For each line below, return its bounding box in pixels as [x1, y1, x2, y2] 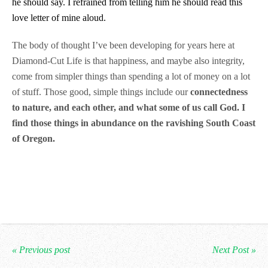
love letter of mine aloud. [12, 13, 111, 23]
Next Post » [212, 245, 256, 255]
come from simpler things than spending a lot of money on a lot [12, 71, 250, 81]
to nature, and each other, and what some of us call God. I [12, 102, 245, 112]
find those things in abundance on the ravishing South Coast [12, 118, 255, 128]
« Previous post [12, 245, 70, 255]
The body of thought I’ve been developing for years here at [12, 40, 234, 50]
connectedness [190, 87, 248, 97]
